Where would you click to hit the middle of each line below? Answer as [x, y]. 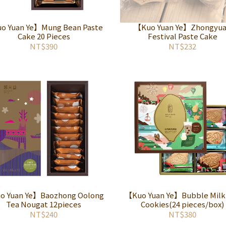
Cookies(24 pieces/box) [182, 204]
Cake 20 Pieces [44, 36]
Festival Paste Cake [182, 36]
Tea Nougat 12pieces [44, 204]
